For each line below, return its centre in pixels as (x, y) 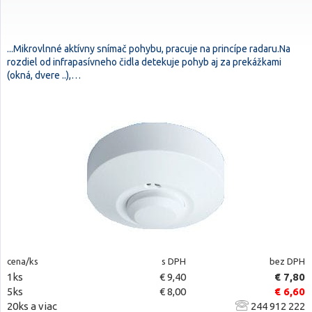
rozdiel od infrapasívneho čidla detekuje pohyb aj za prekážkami (144, 62)
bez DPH (287, 261)
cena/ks (23, 261)
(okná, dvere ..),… (44, 75)
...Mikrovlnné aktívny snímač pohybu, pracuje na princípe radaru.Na (149, 49)
